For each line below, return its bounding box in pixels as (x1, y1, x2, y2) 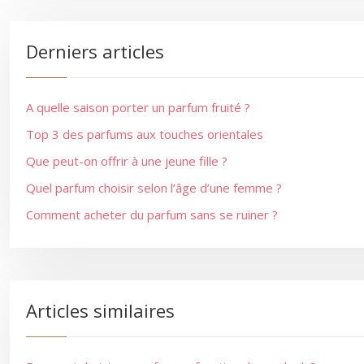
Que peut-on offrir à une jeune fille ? (26, 153, 227, 169)
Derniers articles (26, 39, 164, 63)
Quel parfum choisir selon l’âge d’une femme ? (26, 180, 282, 196)
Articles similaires (26, 298, 175, 323)
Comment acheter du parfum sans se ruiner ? (26, 206, 278, 223)
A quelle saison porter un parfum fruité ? (26, 99, 250, 115)
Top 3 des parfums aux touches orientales (26, 126, 263, 142)
